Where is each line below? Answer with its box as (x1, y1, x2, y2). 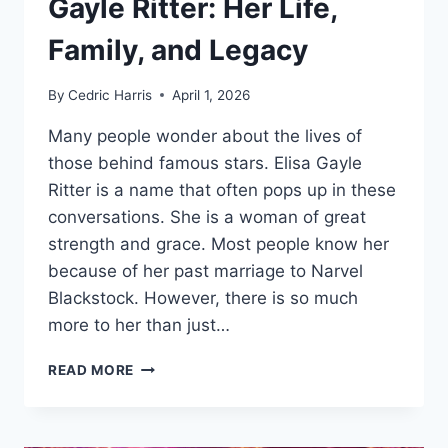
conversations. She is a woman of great (48, 206, 366, 227)
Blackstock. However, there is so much (48, 287, 358, 308)
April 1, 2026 (172, 86, 251, 103)
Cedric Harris (68, 86, 153, 103)
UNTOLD (133, 377, 196, 394)
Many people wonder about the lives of (48, 125, 362, 146)
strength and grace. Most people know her (48, 233, 389, 254)
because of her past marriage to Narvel (48, 260, 363, 281)
